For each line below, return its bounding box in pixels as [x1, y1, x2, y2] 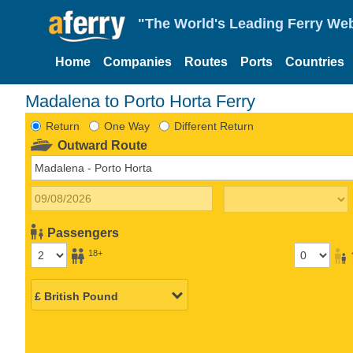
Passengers [47, 225, 120, 240]
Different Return [173, 119, 254, 132]
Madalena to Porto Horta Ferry [25, 91, 255, 111]
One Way [103, 119, 150, 132]
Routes [184, 55, 228, 69]
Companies [103, 55, 172, 69]
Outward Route [58, 138, 148, 152]
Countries [285, 55, 344, 69]
